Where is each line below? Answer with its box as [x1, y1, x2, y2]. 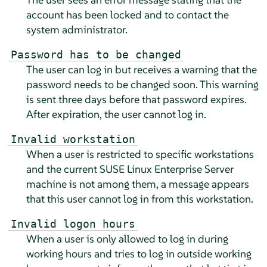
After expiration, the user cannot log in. [26, 107, 206, 121]
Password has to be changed [10, 48, 181, 61]
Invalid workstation [10, 132, 135, 145]
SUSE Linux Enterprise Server [99, 162, 234, 176]
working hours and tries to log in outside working [26, 246, 252, 260]
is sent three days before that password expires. [26, 92, 247, 106]
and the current [26, 162, 100, 176]
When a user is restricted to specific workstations [26, 147, 254, 161]
